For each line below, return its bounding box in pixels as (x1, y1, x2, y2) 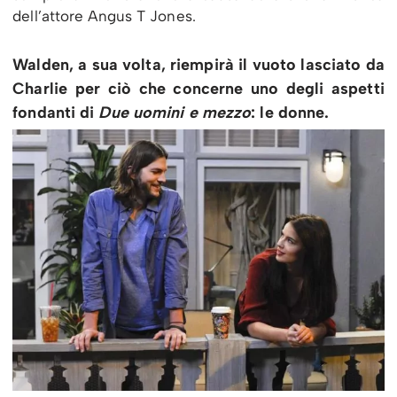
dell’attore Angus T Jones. (12, 6, 196, 25)
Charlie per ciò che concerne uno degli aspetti (12, 78, 385, 98)
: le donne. (251, 102, 330, 122)
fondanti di (12, 102, 99, 122)
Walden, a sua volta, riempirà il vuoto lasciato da (12, 54, 385, 74)
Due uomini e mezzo (98, 102, 252, 122)
